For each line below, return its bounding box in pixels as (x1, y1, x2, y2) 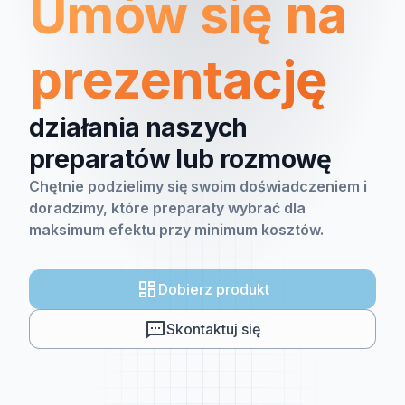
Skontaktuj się (166, 320, 260, 338)
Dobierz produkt (157, 280, 269, 298)
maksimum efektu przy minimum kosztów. (29, 221, 324, 239)
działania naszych (29, 112, 248, 143)
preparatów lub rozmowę (29, 144, 332, 174)
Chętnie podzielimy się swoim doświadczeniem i (29, 177, 367, 195)
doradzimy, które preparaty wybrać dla (29, 199, 306, 217)
